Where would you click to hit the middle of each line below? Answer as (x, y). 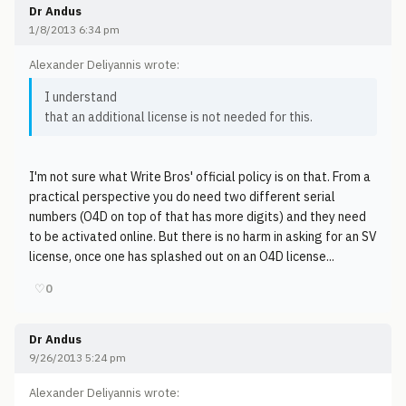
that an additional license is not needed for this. (179, 117)
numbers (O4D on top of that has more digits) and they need (198, 217)
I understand (81, 97)
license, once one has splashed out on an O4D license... (182, 256)
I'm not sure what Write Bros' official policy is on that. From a (200, 177)
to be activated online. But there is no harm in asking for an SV (203, 237)
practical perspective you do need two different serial (182, 197)
